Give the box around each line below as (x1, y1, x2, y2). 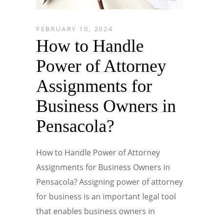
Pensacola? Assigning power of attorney (36, 176, 183, 187)
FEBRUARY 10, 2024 (36, 24, 113, 33)
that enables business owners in (36, 205, 155, 217)
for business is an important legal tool (36, 191, 176, 202)
